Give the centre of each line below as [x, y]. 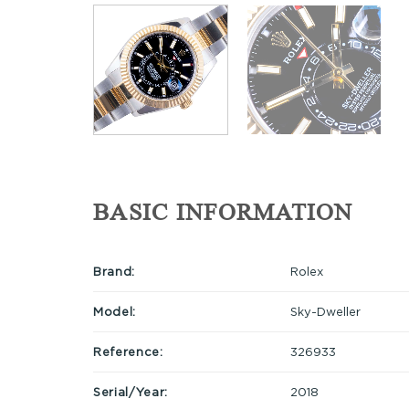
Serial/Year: [131, 391]
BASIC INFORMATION [223, 213]
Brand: [114, 271]
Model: [115, 311]
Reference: [128, 351]
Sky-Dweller [325, 311]
